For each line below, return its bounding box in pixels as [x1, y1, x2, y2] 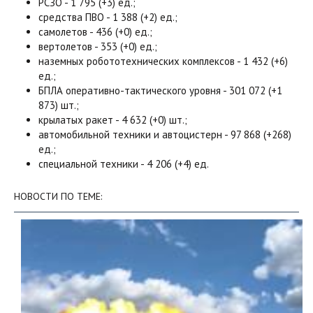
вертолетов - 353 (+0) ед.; [38, 40, 157, 53]
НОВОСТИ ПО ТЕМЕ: [14, 190, 102, 203]
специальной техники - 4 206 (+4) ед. [38, 157, 209, 170]
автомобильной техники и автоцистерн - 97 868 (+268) [38, 128, 291, 141]
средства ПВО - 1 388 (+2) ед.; [38, 10, 177, 24]
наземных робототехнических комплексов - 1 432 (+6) [38, 54, 288, 68]
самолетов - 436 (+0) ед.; [38, 25, 152, 38]
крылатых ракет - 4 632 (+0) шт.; [38, 113, 187, 126]
